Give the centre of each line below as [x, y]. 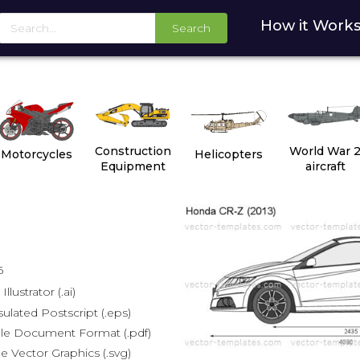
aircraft [325, 166]
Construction [133, 151]
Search [191, 29]
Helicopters [229, 154]
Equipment [133, 166]
